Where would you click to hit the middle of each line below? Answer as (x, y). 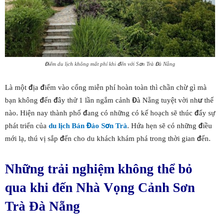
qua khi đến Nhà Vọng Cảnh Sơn (100, 188)
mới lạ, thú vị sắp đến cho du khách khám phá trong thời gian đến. (108, 139)
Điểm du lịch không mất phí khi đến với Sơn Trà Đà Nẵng (110, 64)
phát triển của (27, 126)
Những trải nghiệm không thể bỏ (99, 169)
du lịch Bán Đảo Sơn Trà (88, 126)
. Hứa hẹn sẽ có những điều (170, 126)
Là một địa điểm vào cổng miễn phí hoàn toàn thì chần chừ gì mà (106, 88)
